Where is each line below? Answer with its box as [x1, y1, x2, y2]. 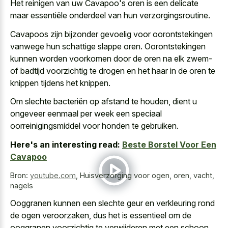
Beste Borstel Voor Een [122, 139, 216, 150]
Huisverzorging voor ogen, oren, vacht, [80, 170, 214, 180]
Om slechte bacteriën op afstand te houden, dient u [10, 96, 197, 107]
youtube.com [30, 170, 76, 180]
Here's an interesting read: [10, 139, 120, 150]
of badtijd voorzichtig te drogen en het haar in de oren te [10, 65, 215, 76]
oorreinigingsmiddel [10, 121, 80, 131]
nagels [10, 181, 33, 190]
